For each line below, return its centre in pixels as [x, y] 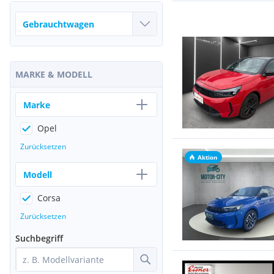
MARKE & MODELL [54, 74]
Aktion [208, 157]
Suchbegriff [39, 238]
